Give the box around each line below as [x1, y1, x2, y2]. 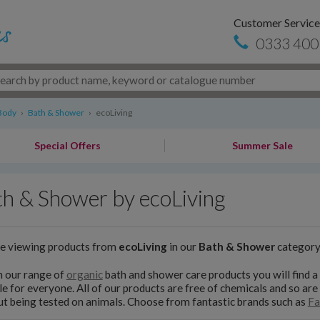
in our [166, 239, 199, 253]
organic [66, 268, 103, 281]
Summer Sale [232, 139, 294, 151]
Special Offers [34, 139, 101, 151]
